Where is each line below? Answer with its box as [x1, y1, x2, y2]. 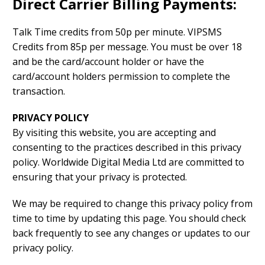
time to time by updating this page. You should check [12, 212, 246, 225]
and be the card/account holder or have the [12, 55, 204, 69]
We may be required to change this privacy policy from [12, 197, 253, 211]
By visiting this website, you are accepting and [12, 126, 216, 140]
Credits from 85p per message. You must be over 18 [12, 40, 242, 54]
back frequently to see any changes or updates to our [12, 227, 250, 240]
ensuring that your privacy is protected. [12, 170, 187, 184]
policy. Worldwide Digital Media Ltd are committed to [12, 156, 244, 169]
